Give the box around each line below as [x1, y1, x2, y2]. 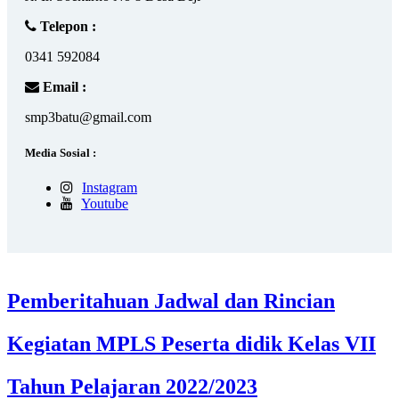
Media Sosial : [25, 145, 96, 159]
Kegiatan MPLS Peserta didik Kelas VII [7, 331, 376, 355]
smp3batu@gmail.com [25, 110, 151, 126]
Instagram [82, 179, 137, 195]
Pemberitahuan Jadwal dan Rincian [7, 289, 335, 313]
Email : [39, 79, 86, 95]
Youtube [81, 195, 128, 211]
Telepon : [37, 19, 96, 35]
